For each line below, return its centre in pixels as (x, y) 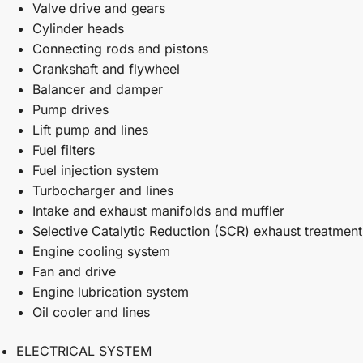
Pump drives (70, 110)
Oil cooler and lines (91, 312)
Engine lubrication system (111, 292)
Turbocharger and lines (103, 191)
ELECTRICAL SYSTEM (84, 350)
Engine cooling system (101, 252)
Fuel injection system (96, 171)
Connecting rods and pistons (120, 49)
